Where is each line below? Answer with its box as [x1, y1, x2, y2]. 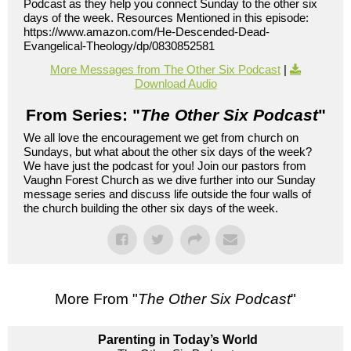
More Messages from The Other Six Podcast [50, 62, 280, 76]
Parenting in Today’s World [97, 332, 258, 346]
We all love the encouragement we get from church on [24, 130, 299, 144]
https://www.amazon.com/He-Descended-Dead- [24, 24, 270, 38]
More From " [55, 290, 138, 307]
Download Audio [134, 76, 217, 90]
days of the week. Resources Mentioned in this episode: [24, 10, 309, 24]
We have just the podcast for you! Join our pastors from [24, 158, 306, 172]
